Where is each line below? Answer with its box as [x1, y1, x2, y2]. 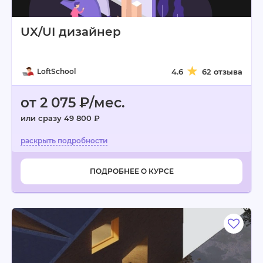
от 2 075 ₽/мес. [21, 95, 125, 111]
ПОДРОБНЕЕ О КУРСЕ [89, 167, 174, 176]
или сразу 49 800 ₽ [21, 113, 100, 123]
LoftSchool [37, 67, 76, 76]
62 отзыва [202, 67, 242, 76]
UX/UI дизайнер [21, 25, 121, 39]
